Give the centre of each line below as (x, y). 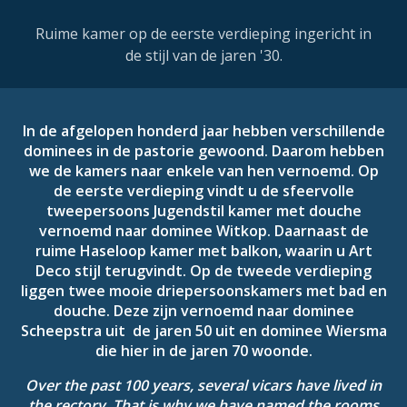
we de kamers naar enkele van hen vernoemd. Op (203, 170)
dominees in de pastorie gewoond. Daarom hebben (203, 150)
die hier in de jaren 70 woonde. (203, 350)
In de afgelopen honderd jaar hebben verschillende (203, 130)
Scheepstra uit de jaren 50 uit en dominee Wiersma (203, 330)
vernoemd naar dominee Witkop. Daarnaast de (203, 230)
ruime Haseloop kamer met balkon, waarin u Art (203, 250)
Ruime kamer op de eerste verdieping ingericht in (203, 33)
